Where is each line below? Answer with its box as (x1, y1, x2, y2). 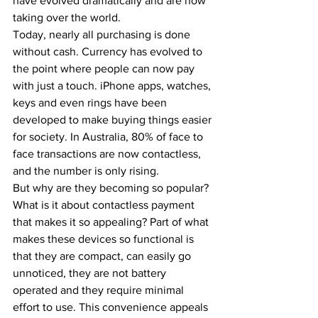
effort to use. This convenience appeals (13, 301, 211, 313)
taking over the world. (13, 11, 124, 23)
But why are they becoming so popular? (13, 182, 212, 194)
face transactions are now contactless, (13, 148, 204, 160)
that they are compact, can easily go (13, 250, 194, 262)
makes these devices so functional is (13, 233, 197, 245)
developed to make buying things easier (13, 114, 214, 126)
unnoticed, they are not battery (13, 267, 169, 279)
